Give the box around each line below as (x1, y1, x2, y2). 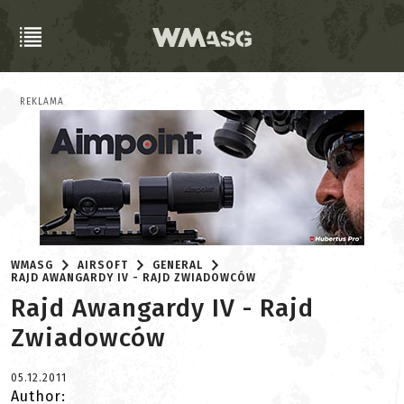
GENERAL (152, 259, 204, 271)
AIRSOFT (78, 259, 129, 271)
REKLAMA (20, 96, 64, 107)
